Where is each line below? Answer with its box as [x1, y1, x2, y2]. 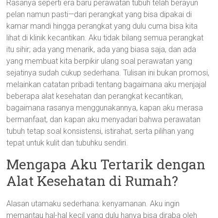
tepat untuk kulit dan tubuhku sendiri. [6, 138, 128, 147]
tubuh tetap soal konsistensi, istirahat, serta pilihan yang [6, 127, 194, 136]
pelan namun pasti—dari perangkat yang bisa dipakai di [6, 10, 192, 19]
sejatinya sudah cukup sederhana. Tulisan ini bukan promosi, [6, 68, 210, 77]
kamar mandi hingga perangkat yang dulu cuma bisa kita [6, 21, 198, 31]
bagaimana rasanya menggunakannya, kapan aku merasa [6, 103, 203, 112]
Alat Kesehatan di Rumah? [6, 172, 179, 190]
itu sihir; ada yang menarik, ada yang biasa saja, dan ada [6, 45, 197, 54]
